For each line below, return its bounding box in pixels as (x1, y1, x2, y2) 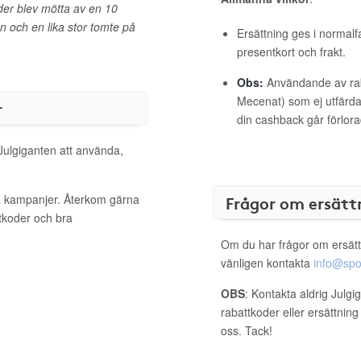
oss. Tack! (221, 322, 272, 338)
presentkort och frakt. (237, 44, 346, 60)
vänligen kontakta (221, 255, 313, 271)
